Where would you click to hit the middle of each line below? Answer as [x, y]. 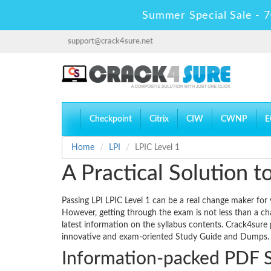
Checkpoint [111, 119]
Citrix [159, 119]
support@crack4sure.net [110, 41]
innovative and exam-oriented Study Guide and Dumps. [165, 237]
